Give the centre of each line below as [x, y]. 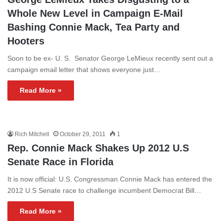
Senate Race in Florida [60, 162]
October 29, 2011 [83, 134]
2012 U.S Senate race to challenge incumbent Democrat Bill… [104, 190]
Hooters [26, 41]
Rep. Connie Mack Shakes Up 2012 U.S [98, 148]
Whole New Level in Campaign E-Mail [95, 13]
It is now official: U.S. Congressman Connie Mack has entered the [110, 179]
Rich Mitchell [32, 134]
